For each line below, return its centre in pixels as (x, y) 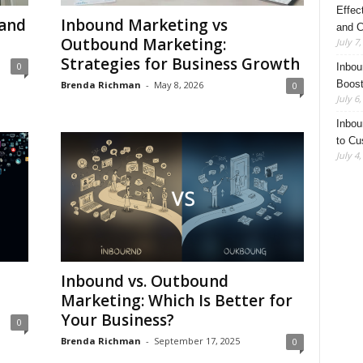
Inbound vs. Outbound (144, 281)
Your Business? (117, 320)
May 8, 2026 (178, 85)
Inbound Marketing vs (144, 25)
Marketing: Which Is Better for (176, 301)
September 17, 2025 (196, 341)
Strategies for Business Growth (180, 64)
